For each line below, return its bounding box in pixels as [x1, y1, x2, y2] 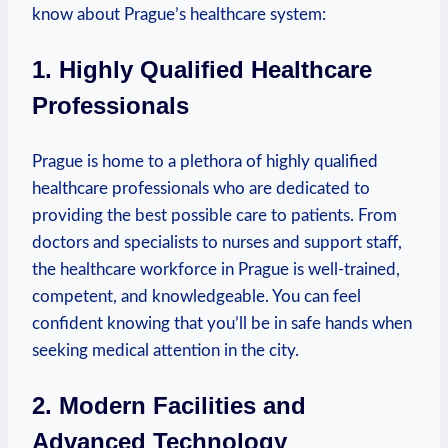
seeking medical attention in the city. [32, 342, 299, 360]
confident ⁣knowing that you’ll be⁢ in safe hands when [32, 315, 412, 333]
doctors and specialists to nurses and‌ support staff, [32, 234, 402, 252]
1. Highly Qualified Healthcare [32, 56, 372, 84]
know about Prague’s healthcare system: [32, 6, 326, 24]
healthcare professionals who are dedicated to [32, 180, 370, 198]
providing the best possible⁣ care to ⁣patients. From [32, 207, 397, 225]
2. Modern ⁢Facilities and [32, 392, 306, 420]
